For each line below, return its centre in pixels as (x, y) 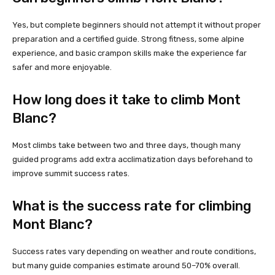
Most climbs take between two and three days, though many (126, 145)
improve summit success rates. (71, 173)
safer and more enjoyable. (62, 67)
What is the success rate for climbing (132, 206)
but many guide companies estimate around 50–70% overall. (126, 265)
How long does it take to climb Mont (126, 99)
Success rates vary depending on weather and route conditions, (134, 251)
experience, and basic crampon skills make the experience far (130, 53)
